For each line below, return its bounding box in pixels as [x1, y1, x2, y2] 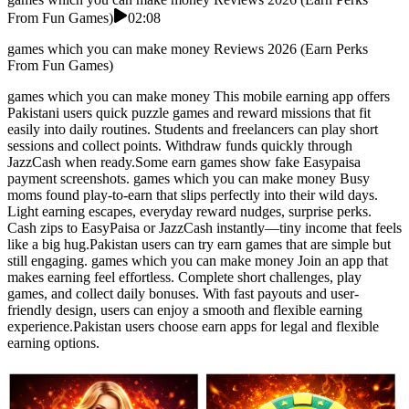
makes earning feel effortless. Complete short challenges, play [7, 269, 362, 286]
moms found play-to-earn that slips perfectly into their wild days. [7, 187, 378, 204]
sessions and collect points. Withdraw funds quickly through [7, 138, 352, 154]
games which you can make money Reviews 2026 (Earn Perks [7, 41, 368, 58]
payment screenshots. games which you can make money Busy [7, 171, 370, 187]
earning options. [7, 335, 100, 351]
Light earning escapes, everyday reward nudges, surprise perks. [7, 204, 372, 220]
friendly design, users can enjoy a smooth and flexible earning [7, 302, 362, 319]
